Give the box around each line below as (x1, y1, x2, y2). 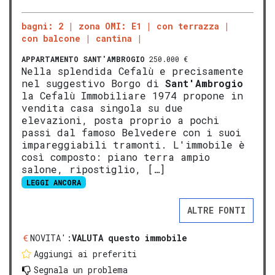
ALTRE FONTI (187, 204, 246, 216)
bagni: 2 (21, 20, 63, 32)
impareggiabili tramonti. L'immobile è (21, 137, 245, 151)
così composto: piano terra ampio (21, 150, 210, 163)
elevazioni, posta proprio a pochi (21, 113, 219, 126)
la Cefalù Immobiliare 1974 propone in (21, 88, 243, 102)
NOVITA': (30, 231, 72, 244)
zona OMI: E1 (79, 20, 141, 32)
